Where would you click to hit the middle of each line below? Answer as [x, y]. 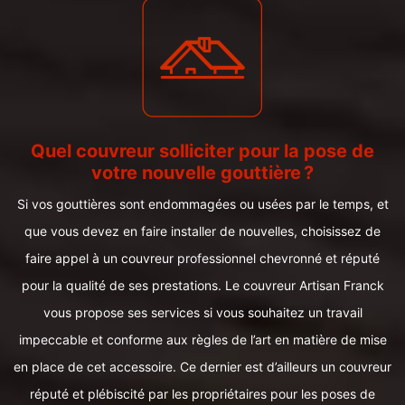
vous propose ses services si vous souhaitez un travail [202, 312]
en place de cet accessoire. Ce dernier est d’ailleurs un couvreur [202, 367]
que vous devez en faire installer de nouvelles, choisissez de [202, 231]
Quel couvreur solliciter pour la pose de [202, 151]
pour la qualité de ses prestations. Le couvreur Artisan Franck [202, 285]
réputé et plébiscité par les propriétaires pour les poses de [202, 394]
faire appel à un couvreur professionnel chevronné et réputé [202, 258]
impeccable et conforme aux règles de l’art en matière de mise [202, 339]
